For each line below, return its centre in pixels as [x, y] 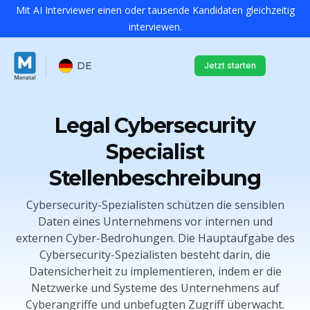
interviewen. [155, 27]
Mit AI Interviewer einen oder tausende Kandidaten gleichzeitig [155, 10]
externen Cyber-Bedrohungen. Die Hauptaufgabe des [155, 238]
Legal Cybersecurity [155, 126]
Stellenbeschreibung [155, 178]
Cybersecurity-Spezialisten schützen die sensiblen [155, 205]
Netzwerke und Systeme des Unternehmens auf [155, 288]
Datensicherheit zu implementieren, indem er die [155, 271]
